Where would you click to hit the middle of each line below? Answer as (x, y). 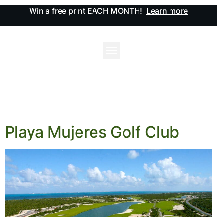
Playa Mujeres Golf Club (92, 132)
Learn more (167, 11)
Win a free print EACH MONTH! (88, 11)
